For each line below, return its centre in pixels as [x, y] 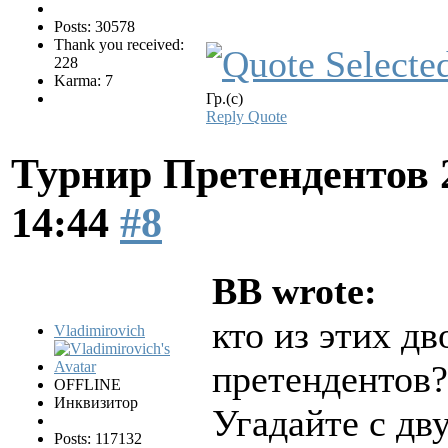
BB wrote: [294, 291]
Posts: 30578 [94, 26]
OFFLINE [87, 385]
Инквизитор [96, 403]
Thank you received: [119, 44]
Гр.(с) [224, 98]
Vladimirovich [99, 331]
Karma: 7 [83, 80]
